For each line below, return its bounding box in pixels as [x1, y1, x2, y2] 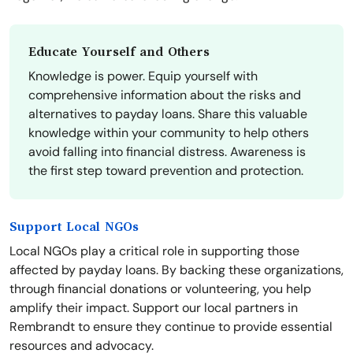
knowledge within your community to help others [28, 124, 309, 142]
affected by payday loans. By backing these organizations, [9, 262, 344, 279]
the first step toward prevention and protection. [28, 162, 303, 180]
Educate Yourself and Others [28, 45, 210, 60]
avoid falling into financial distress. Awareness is [28, 143, 306, 161]
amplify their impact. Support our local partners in [9, 299, 298, 317]
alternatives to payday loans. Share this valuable [28, 106, 307, 123]
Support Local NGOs [9, 220, 139, 235]
